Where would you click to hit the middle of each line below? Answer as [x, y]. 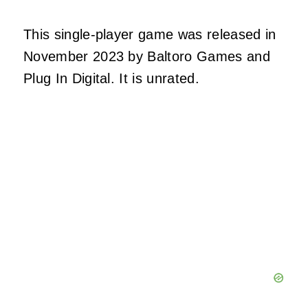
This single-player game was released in [150, 35]
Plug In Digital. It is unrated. [111, 79]
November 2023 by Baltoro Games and [147, 57]
